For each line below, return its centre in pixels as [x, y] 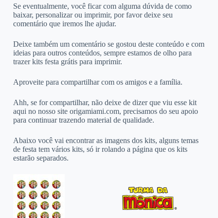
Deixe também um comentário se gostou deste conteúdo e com [109, 44]
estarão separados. [41, 158]
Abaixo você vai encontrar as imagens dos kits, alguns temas [106, 140]
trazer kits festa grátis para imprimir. [67, 61]
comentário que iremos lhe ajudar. [64, 23]
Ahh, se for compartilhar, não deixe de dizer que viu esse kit [105, 102]
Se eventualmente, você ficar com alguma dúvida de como [102, 6]
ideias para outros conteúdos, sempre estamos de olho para [102, 53]
